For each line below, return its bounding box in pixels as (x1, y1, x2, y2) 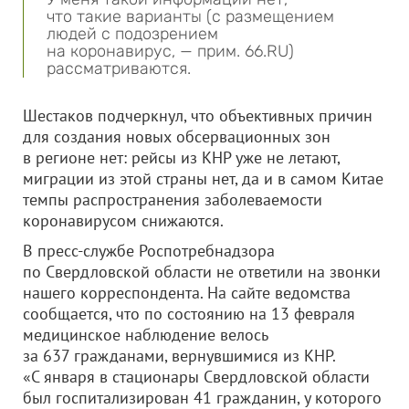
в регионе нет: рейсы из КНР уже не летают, (23, 147, 340, 168)
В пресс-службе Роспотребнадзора (23, 240, 275, 261)
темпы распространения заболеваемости (23, 189, 322, 210)
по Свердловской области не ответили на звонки (23, 261, 381, 282)
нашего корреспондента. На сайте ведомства (23, 282, 351, 303)
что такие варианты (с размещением (47, 6, 334, 26)
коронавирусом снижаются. (23, 210, 224, 231)
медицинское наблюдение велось (23, 324, 267, 345)
